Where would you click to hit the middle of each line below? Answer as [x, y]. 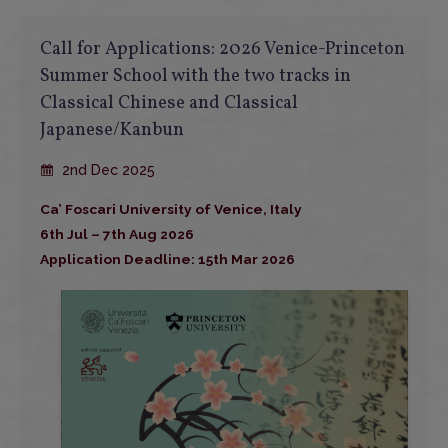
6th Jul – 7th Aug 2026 [117, 233]
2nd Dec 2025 [106, 169]
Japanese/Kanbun [112, 130]
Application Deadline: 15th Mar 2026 [167, 258]
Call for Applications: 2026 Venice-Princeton [222, 49]
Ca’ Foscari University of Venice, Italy [171, 208]
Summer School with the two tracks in [195, 76]
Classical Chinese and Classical [169, 103]
